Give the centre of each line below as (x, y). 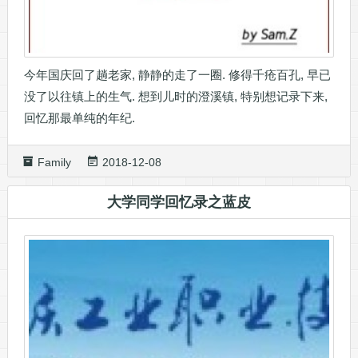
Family (54, 162)
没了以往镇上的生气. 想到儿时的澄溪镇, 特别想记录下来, (175, 96)
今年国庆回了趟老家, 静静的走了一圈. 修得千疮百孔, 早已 (177, 74)
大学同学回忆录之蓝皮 (179, 202)
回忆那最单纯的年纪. (79, 117)
